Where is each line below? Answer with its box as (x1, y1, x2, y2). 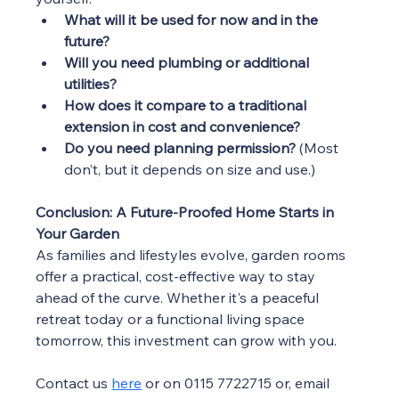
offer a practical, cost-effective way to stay (36, 267, 320, 286)
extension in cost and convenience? (64, 118, 301, 136)
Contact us (36, 374, 112, 393)
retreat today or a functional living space (36, 310, 309, 329)
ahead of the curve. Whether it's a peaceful (36, 289, 323, 307)
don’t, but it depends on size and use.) (64, 160, 316, 179)
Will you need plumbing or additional (64, 53, 313, 72)
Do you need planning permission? (64, 139, 297, 158)
